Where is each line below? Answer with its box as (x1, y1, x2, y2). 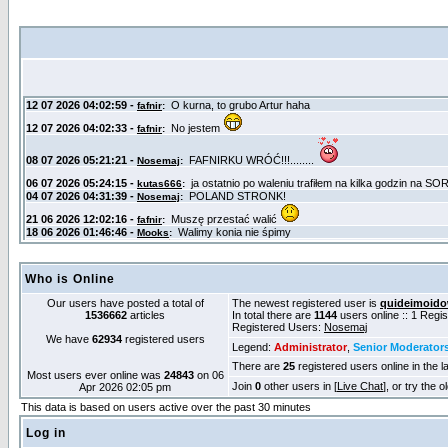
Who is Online (25, 272, 115, 286)
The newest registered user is (232, 297, 380, 309)
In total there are (232, 309, 314, 321)
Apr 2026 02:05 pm (79, 381, 171, 393)
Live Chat (337, 380, 383, 392)
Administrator (274, 341, 347, 353)
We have (45, 333, 92, 345)
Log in (26, 426, 66, 440)
